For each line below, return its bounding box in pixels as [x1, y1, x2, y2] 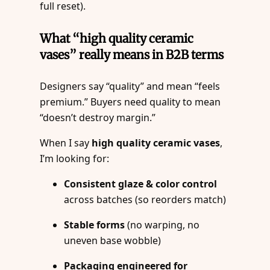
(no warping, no [125, 218, 200, 232]
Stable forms [64, 218, 125, 232]
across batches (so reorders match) [64, 193, 227, 207]
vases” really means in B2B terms [40, 46, 224, 62]
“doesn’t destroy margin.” [40, 111, 156, 125]
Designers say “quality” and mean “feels [40, 80, 221, 93]
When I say [40, 136, 92, 150]
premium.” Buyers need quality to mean [40, 95, 221, 109]
